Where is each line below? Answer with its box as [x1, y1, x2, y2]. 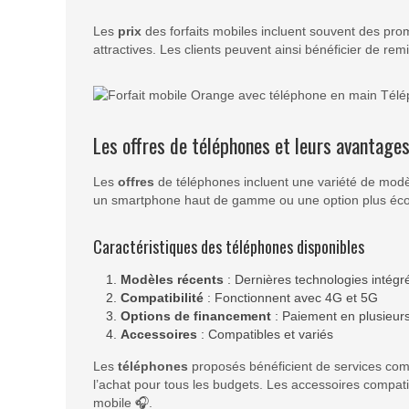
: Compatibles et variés [197, 327, 333, 342]
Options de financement [121, 309, 271, 324]
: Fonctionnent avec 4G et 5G [204, 290, 378, 306]
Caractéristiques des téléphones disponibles [93, 235, 364, 259]
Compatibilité [121, 290, 204, 306]
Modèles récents [121, 272, 224, 288]
